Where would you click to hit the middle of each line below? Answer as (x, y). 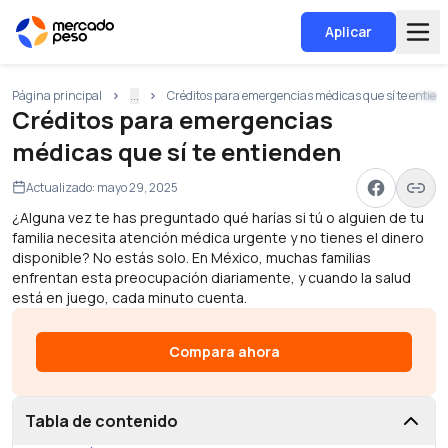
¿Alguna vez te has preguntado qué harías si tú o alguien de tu (218, 217)
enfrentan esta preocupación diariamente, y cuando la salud (211, 277)
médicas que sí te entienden (176, 151)
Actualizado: (61, 187)
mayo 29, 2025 (137, 187)
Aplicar (348, 31)
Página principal (57, 95)
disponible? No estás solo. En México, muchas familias (191, 257)
